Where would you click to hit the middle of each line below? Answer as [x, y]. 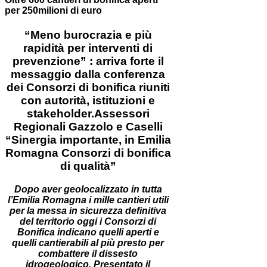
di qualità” [88, 166]
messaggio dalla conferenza [88, 74]
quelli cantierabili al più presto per [88, 243]
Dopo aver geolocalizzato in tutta [88, 189]
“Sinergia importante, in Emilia [88, 139]
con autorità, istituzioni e [88, 100]
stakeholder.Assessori [88, 113]
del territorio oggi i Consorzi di [88, 221]
